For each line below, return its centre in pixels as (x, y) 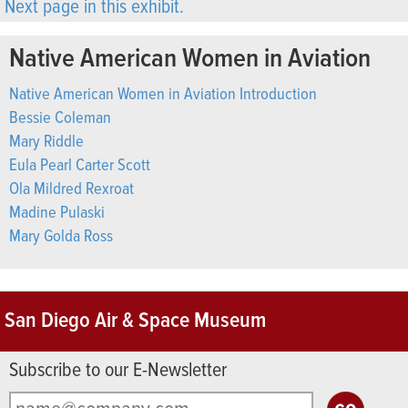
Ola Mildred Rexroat (71, 190)
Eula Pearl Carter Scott (80, 166)
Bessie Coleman (60, 119)
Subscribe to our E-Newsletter (118, 372)
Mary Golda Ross (61, 237)
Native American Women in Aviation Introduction (163, 95)
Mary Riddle (46, 143)
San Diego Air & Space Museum (135, 321)
